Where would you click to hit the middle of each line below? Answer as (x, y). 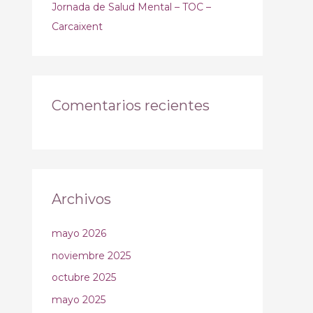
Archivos (81, 199)
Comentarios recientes (131, 105)
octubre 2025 (84, 277)
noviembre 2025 (91, 255)
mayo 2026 (79, 233)
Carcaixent (77, 27)
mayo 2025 (79, 299)
